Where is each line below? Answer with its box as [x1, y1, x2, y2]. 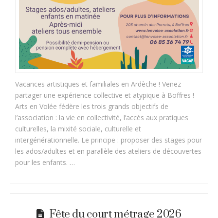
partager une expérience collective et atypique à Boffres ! [15, 91, 195, 100]
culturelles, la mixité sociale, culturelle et [15, 124, 142, 134]
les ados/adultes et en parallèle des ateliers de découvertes [15, 146, 202, 156]
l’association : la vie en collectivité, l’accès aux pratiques [15, 113, 189, 123]
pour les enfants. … [15, 158, 75, 167]
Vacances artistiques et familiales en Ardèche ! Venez [15, 79, 182, 89]
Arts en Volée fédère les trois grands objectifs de [15, 102, 169, 111]
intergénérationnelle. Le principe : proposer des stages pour [15, 135, 202, 145]
